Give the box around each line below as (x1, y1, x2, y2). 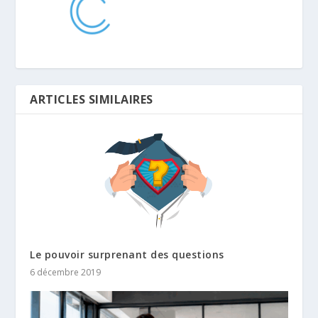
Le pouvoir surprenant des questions (30, 247, 224, 261)
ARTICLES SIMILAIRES (30, 91, 153, 107)
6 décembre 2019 (30, 265, 102, 278)
